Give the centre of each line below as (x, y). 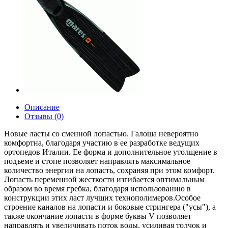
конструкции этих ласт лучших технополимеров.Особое (102, 197)
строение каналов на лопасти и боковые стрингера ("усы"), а (110, 207)
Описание (42, 107)
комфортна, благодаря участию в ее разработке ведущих (102, 142)
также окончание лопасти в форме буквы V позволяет (98, 216)
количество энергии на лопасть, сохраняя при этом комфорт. (109, 170)
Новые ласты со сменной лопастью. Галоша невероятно (101, 133)
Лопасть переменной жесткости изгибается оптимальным (104, 179)
